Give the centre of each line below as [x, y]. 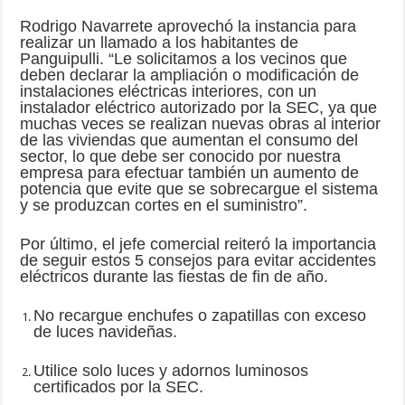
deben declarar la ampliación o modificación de [190, 75]
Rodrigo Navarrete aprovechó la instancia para [188, 26]
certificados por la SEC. [119, 386]
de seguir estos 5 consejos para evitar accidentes [198, 260]
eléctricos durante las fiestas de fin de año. [174, 276]
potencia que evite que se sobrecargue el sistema [199, 188]
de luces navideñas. [106, 331]
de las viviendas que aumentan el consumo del [189, 140]
